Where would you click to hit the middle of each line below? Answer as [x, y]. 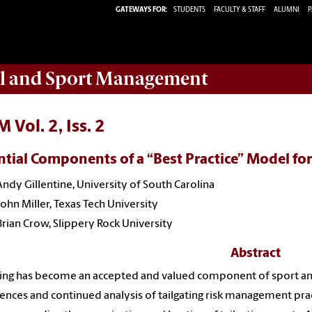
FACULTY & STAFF [240, 10]
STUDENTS [190, 10]
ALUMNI [287, 10]
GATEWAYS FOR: [142, 10]
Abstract [255, 253]
